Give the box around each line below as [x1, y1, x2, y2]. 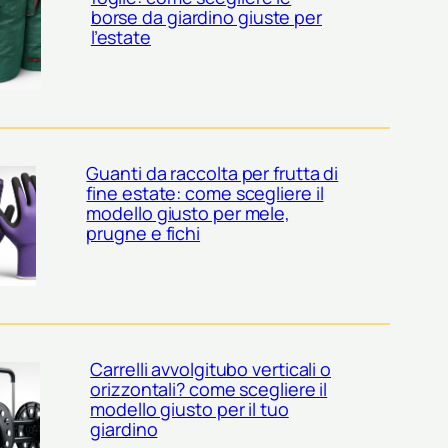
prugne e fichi [86, 220, 201, 245]
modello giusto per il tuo [90, 396, 289, 421]
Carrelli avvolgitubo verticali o [90, 356, 332, 381]
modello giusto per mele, [86, 200, 291, 225]
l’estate [90, 24, 151, 49]
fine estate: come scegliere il [86, 180, 324, 205]
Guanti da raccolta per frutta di [86, 160, 339, 185]
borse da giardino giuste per [90, 4, 322, 29]
